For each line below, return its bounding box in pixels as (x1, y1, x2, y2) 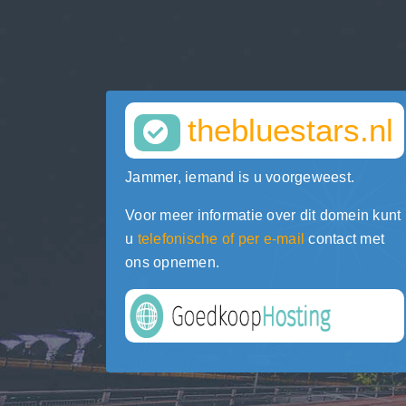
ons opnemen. (125, 255, 219, 270)
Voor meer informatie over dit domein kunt (125, 208, 401, 223)
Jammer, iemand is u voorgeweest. (125, 169, 354, 185)
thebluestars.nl (188, 112, 393, 148)
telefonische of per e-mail (137, 231, 304, 246)
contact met (304, 231, 384, 246)
